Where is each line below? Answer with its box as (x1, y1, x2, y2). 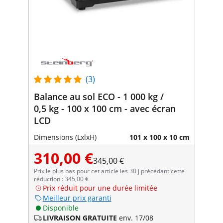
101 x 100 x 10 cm (129, 132, 190, 142)
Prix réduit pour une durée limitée (42, 183, 157, 193)
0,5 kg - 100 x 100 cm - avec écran (33, 102, 176, 114)
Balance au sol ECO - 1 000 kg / (33, 90, 164, 103)
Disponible (42, 203, 79, 213)
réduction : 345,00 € (33, 174, 89, 183)
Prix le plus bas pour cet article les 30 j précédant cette (33, 166, 185, 175)
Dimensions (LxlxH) (33, 132, 97, 142)
